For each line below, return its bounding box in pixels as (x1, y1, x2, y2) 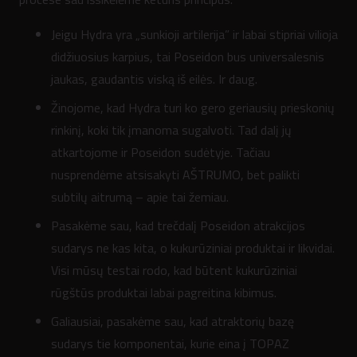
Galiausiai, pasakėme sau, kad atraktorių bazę (51, 312, 294, 331)
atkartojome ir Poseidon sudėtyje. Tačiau (51, 143, 270, 163)
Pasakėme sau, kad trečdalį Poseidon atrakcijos (51, 216, 305, 236)
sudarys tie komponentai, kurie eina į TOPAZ (51, 334, 289, 354)
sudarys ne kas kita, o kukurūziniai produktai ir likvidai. (51, 238, 335, 258)
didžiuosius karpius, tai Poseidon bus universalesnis (51, 47, 324, 67)
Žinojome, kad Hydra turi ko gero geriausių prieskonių (51, 98, 335, 118)
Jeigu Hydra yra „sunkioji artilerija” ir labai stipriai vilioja (51, 25, 338, 45)
